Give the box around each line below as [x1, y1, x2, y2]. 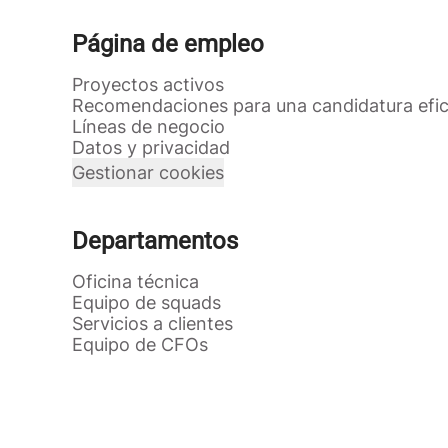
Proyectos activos [72, 74, 224, 95]
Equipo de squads [72, 292, 221, 313]
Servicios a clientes [72, 313, 233, 334]
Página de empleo [72, 30, 264, 58]
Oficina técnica [72, 271, 199, 292]
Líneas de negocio [72, 116, 225, 137]
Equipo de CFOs [72, 334, 208, 355]
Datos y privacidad [72, 137, 230, 158]
